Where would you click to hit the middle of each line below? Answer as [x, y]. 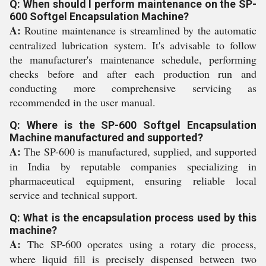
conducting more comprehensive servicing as [133, 88]
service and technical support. [74, 195]
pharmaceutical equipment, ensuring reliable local [133, 180]
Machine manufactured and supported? [106, 137]
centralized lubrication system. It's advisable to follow [133, 45]
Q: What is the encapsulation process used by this [133, 218]
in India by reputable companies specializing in [133, 166]
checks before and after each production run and [133, 74]
